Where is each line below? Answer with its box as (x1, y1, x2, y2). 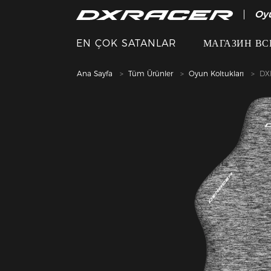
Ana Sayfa (77, 68, 113, 78)
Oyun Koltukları (189, 68, 244, 78)
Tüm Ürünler (128, 68, 173, 78)
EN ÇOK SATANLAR (76, 38, 177, 49)
